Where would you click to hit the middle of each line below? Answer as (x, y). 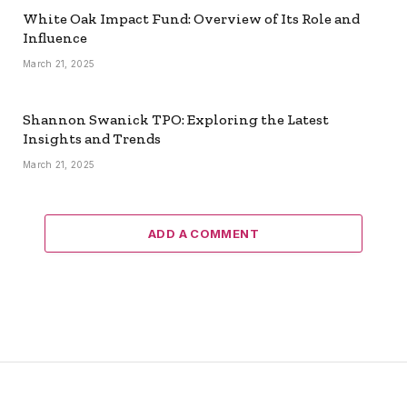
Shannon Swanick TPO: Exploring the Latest (176, 120)
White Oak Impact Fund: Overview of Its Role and (191, 19)
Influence (55, 38)
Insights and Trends (92, 139)
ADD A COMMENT (203, 234)
